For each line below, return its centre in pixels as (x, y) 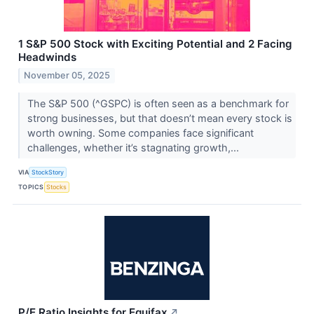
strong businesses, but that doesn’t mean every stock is (159, 118)
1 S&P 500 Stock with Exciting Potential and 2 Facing (155, 43)
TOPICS (31, 187)
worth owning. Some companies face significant (140, 132)
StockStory (48, 172)
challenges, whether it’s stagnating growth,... (134, 147)
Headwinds (47, 57)
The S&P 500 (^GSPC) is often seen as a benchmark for (158, 103)
